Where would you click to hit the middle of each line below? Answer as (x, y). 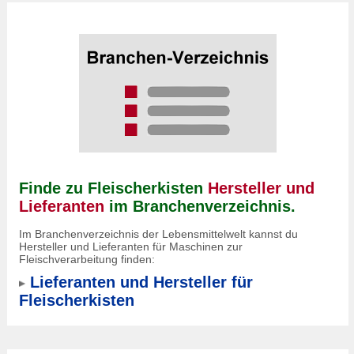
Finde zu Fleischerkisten (113, 188)
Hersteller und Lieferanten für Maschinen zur (131, 247)
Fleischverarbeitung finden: (87, 259)
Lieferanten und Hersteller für (141, 282)
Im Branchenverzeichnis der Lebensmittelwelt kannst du (158, 234)
